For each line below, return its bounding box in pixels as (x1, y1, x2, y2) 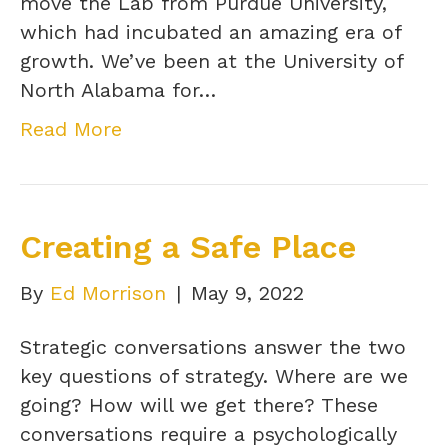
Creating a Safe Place (20, 227, 356, 266)
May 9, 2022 (191, 280, 304, 305)
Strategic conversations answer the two (20, 334, 406, 359)
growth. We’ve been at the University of (20, 48, 403, 73)
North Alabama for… (20, 77, 216, 102)
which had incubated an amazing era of (20, 19, 401, 44)
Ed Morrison (50, 280, 166, 305)
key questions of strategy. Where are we (20, 363, 408, 388)
